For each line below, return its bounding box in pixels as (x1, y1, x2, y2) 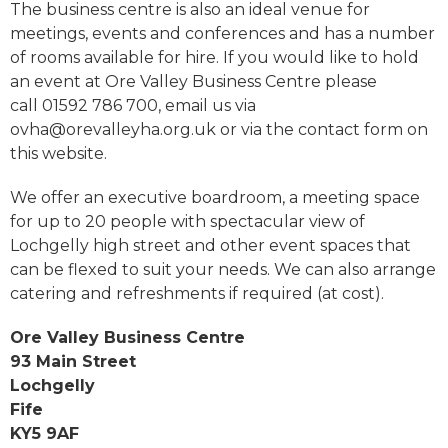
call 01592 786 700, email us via (10, 95, 256, 115)
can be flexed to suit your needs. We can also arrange (10, 259, 436, 279)
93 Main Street (10, 351, 136, 371)
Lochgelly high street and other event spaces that (10, 235, 411, 255)
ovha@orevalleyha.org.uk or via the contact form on (10, 119, 428, 139)
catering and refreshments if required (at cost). (10, 283, 384, 303)
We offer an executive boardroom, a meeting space (10, 187, 420, 207)
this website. (10, 143, 107, 163)
